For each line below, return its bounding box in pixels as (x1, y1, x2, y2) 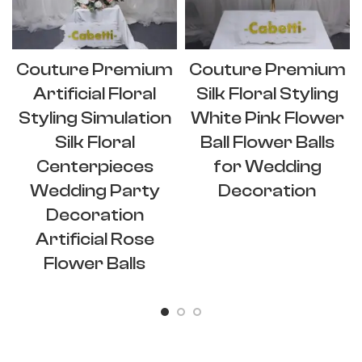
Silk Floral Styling (196, 83, 339, 105)
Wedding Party (29, 180, 160, 202)
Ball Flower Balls (200, 132, 335, 154)
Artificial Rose (35, 229, 154, 250)
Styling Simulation (18, 107, 171, 129)
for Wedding (213, 156, 322, 178)
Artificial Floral (33, 83, 156, 105)
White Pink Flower (190, 107, 344, 129)
